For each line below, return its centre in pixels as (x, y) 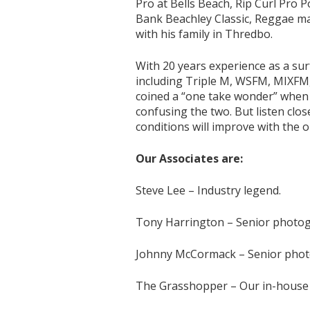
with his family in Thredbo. (204, 34)
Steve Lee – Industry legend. (210, 190)
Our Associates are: (190, 158)
